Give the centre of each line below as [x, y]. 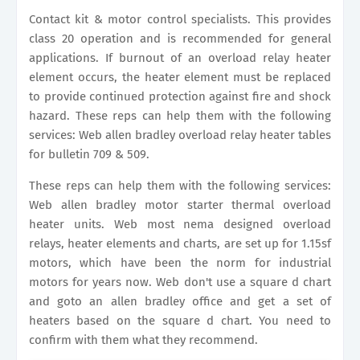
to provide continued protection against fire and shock [180, 96]
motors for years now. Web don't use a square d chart [180, 282]
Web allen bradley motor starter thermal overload [180, 205]
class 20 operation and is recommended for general [180, 39]
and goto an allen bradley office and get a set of [180, 301]
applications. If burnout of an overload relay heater [180, 58]
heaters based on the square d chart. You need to [180, 321]
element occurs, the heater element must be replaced [180, 77]
